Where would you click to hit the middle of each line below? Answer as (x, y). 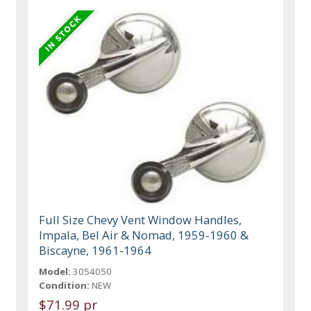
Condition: (65, 285)
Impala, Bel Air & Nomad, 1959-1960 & (144, 235)
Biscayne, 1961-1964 (95, 250)
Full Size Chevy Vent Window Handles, (141, 219)
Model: (55, 271)
